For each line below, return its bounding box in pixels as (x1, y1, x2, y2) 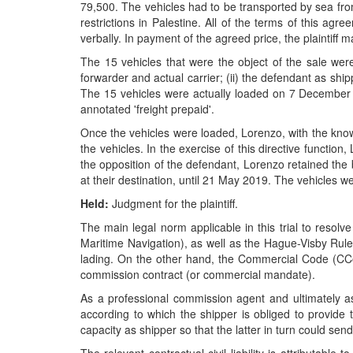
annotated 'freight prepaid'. (80, 101, 214, 117)
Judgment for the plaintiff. (109, 195, 238, 211)
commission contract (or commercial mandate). (80, 266, 315, 282)
